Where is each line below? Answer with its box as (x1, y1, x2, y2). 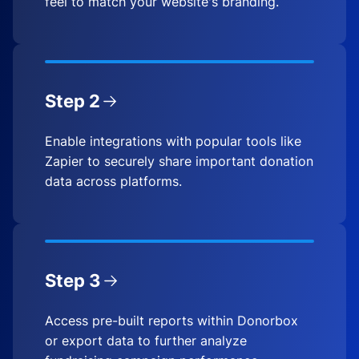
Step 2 (45, 90, 100, 111)
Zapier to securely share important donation (45, 152, 313, 169)
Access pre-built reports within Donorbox (45, 312, 298, 329)
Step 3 (45, 269, 101, 291)
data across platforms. (45, 172, 182, 189)
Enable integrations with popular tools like (45, 132, 301, 149)
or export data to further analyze (45, 332, 247, 349)
